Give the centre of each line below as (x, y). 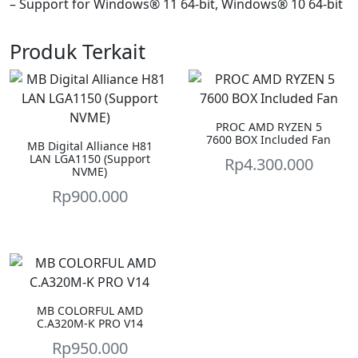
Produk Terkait (78, 51)
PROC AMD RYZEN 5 (268, 127)
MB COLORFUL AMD (89, 310)
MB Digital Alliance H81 (89, 146)
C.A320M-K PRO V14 (89, 323)
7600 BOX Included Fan (268, 139)
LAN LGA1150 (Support (89, 159)
